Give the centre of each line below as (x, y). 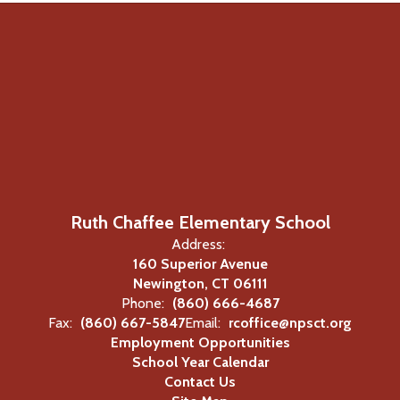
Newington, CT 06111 (200, 283)
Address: (198, 244)
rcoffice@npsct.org (290, 323)
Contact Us (200, 382)
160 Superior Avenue (200, 264)
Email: (203, 323)
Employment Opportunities (200, 342)
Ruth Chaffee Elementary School (200, 222)
